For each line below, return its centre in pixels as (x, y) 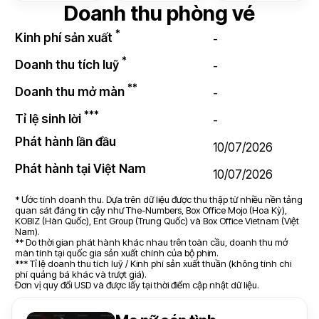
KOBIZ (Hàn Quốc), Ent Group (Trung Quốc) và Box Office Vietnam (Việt (157, 221)
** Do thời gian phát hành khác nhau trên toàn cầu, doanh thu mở (151, 242)
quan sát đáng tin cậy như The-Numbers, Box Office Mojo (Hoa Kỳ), (151, 210)
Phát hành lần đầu (66, 142)
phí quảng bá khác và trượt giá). (81, 274)
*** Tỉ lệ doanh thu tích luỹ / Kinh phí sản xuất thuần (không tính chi (153, 263)
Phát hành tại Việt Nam (80, 169)
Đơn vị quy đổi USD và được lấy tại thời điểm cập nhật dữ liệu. (137, 285)
